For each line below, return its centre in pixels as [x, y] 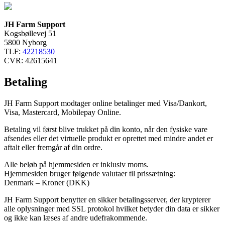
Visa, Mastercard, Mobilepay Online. [63, 112]
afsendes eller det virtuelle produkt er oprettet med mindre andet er [108, 138]
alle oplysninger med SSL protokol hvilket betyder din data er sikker [112, 208]
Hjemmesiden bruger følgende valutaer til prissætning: [90, 173]
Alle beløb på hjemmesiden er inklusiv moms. [76, 164]
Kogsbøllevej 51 [30, 33]
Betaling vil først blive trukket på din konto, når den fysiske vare [106, 129]
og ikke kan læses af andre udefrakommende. [76, 217]
